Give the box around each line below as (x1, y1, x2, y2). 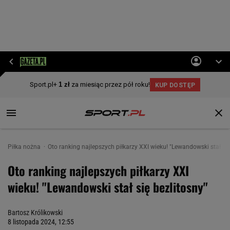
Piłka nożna (8, 143, 42, 150)
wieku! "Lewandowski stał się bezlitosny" (8, 178, 208, 196)
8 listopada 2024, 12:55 (8, 218, 74, 226)
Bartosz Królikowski (8, 208, 63, 217)
